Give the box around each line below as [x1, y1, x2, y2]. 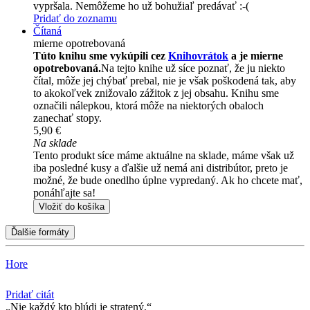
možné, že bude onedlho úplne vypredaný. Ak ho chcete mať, [33, 174, 302, 187]
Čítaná [33, 25, 62, 37]
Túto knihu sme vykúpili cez [33, 50, 168, 62]
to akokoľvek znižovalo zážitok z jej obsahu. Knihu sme [33, 87, 279, 100]
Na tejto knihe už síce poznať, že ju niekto [101, 62, 285, 75]
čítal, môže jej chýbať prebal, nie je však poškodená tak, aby [33, 75, 296, 87]
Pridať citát [6, 289, 54, 301]
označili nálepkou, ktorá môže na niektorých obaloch [33, 100, 264, 112]
